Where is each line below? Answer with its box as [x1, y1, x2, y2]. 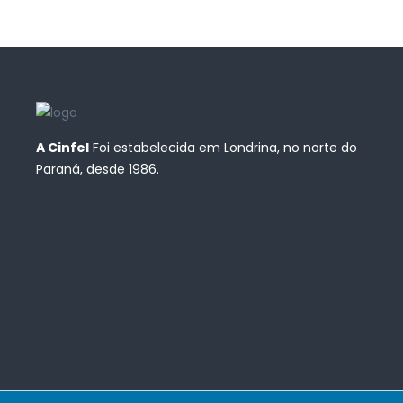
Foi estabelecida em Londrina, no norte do [89, 139, 357, 157]
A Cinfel [36, 139, 89, 157]
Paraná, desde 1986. [36, 160, 159, 179]
